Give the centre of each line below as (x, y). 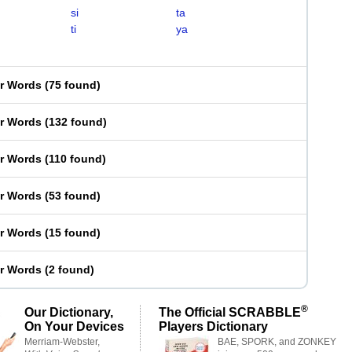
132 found (76, 122)
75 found (73, 85)
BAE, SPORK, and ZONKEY (277, 342)
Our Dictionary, (69, 312)
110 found (75, 159)
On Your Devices (74, 326)
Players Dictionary (213, 326)
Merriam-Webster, (62, 342)
